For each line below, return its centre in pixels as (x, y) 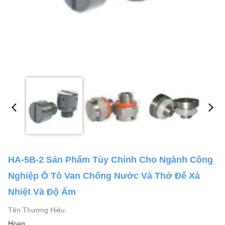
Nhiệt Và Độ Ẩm (42, 192)
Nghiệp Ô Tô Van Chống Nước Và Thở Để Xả (104, 176)
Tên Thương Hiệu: (37, 210)
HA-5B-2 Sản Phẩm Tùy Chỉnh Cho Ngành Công (110, 160)
